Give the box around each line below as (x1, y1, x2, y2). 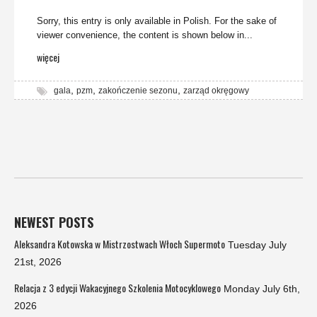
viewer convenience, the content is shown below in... (37, 30, 253, 41)
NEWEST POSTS (14, 213, 93, 232)
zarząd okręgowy (183, 86, 249, 96)
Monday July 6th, (224, 283, 300, 295)
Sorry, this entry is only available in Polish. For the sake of (37, 16, 277, 27)
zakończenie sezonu (98, 86, 178, 96)
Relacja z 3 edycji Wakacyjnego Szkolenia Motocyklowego (14, 280, 221, 296)
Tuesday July (228, 239, 287, 251)
